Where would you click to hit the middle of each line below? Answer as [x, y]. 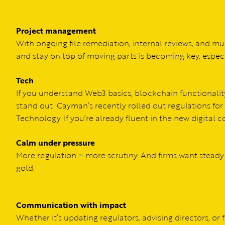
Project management [56, 31]
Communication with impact [71, 205]
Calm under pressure [55, 143]
